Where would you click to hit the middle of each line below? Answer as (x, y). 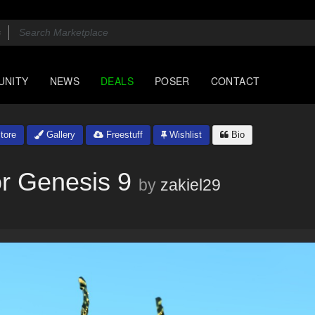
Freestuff (123, 135)
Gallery (59, 135)
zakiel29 (191, 185)
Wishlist (184, 135)
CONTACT (235, 81)
